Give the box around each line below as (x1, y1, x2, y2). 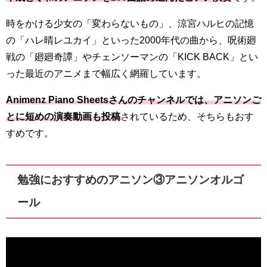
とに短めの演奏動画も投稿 (6, 111, 120, 121)
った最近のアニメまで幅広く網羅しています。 (6, 68, 206, 78)
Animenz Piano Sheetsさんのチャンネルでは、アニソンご (6, 94, 261, 104)
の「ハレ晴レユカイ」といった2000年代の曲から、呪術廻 (6, 35, 256, 45)
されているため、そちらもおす (120, 111, 254, 121)
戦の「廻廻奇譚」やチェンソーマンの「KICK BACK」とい (6, 51, 258, 61)
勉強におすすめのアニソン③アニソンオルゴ (17, 174, 244, 186)
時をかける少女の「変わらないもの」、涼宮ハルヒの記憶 (6, 18, 254, 28)
